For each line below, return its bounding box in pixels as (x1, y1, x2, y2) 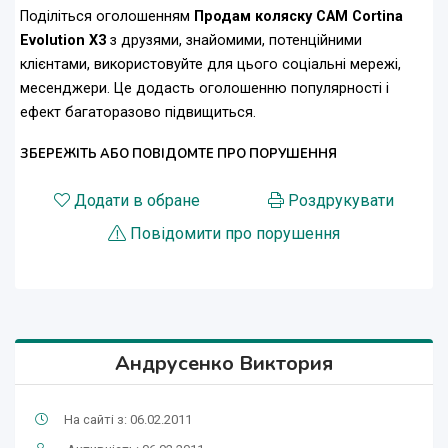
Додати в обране (74, 191, 200, 211)
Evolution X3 (20, 32, 106, 50)
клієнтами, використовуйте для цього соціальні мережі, (20, 56, 401, 74)
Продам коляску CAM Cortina (194, 8, 403, 26)
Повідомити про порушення (130, 224, 340, 244)
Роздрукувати (288, 191, 394, 211)
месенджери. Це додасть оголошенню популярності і (20, 80, 389, 98)
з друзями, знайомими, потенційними (106, 32, 362, 50)
